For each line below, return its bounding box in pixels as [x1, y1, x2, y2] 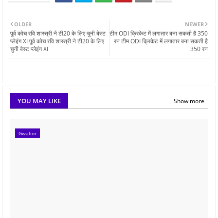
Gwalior [18, 129, 36, 137]
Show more [174, 96, 204, 105]
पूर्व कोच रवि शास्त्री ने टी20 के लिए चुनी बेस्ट [10, 29, 106, 37]
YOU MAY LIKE [18, 96, 61, 106]
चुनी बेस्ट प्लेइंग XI [10, 44, 48, 53]
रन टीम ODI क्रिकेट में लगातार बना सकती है [114, 36, 208, 45]
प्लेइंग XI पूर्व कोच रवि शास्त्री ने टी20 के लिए [10, 36, 104, 45]
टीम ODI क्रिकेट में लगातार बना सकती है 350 [109, 29, 208, 37]
